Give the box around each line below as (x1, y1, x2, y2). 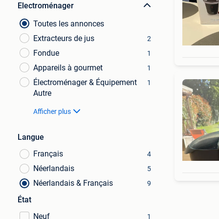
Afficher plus (33, 108, 71, 115)
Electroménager (18, 1, 74, 10)
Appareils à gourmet (33, 63, 103, 72)
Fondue (33, 48, 59, 58)
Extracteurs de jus (33, 34, 94, 43)
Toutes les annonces (33, 19, 104, 28)
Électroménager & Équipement (33, 78, 137, 87)
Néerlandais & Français (33, 178, 113, 188)
